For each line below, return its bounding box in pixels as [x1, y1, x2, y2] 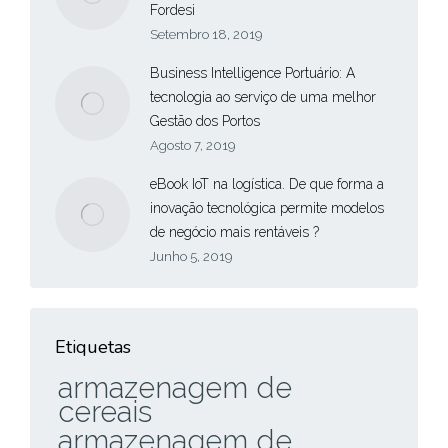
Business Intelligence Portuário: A [150, 64, 355, 81]
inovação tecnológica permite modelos [150, 199, 384, 216]
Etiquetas [55, 334, 131, 359]
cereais [58, 393, 152, 429]
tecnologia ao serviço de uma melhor [150, 88, 376, 105]
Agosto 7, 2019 [150, 137, 235, 153]
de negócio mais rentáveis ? [150, 223, 323, 240]
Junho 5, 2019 [150, 248, 232, 264]
